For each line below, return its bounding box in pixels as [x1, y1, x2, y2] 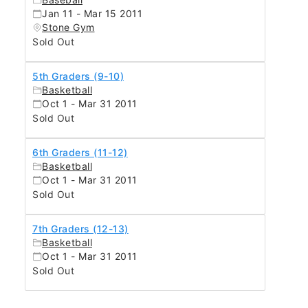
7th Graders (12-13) [32, 223, 129, 234]
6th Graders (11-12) [32, 146, 128, 158]
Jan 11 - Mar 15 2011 [42, 8, 142, 19]
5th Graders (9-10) [32, 70, 124, 82]
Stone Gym [42, 21, 95, 33]
